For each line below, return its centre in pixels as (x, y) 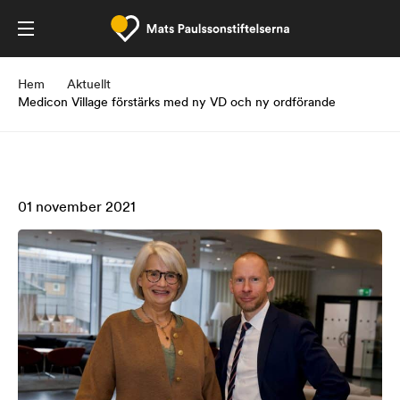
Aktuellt (89, 85)
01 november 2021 (77, 208)
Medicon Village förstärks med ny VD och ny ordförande (177, 103)
